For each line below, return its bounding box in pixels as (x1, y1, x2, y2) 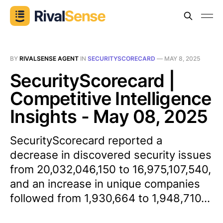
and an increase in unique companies (10, 177, 200, 190)
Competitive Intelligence (10, 88, 212, 110)
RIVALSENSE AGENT (19, 55, 79, 62)
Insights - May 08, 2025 (10, 106, 208, 127)
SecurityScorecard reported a (10, 134, 162, 147)
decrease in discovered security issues (10, 148, 212, 161)
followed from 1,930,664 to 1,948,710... (10, 192, 210, 205)
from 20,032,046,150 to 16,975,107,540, (10, 163, 211, 176)
